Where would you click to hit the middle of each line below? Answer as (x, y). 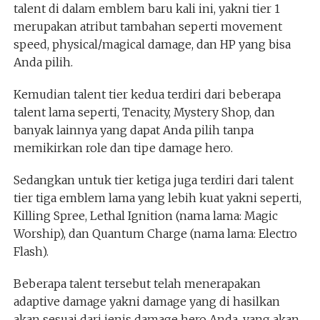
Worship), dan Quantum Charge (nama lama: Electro (155, 233)
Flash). (31, 251)
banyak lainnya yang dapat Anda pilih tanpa (133, 130)
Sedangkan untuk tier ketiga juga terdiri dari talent (153, 180)
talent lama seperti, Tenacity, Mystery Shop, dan (144, 112)
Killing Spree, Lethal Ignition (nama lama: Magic (145, 215)
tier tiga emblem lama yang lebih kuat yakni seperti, (157, 197)
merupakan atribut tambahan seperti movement (147, 26)
